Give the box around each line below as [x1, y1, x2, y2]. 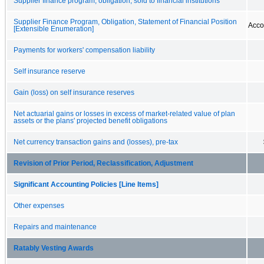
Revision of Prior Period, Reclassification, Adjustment [14, 159, 193, 167]
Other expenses [14, 202, 64, 209]
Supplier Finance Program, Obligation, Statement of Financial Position [14, 18, 237, 25]
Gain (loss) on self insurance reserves [14, 88, 134, 96]
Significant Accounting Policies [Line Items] [14, 180, 159, 188]
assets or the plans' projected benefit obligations [14, 117, 167, 124]
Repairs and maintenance [14, 223, 97, 230]
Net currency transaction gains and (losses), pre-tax [14, 138, 178, 146]
